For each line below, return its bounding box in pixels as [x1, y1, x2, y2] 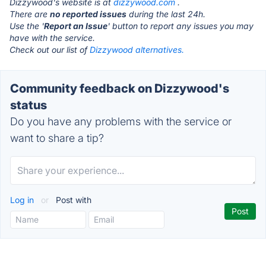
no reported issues [50, 9, 126, 19]
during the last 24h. [126, 9, 205, 19]
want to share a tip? [10, 132, 104, 144]
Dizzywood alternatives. [90, 45, 184, 55]
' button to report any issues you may [107, 21, 254, 31]
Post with [53, 195, 91, 205]
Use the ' [9, 21, 44, 31]
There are [9, 9, 50, 19]
